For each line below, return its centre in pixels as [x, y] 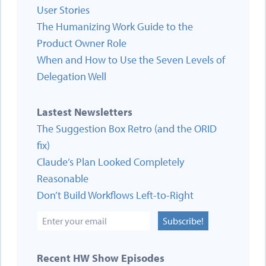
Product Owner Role [82, 43]
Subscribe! [183, 221]
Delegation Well [72, 76]
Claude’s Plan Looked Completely [110, 162]
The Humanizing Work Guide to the [115, 26]
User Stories [63, 10]
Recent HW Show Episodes [101, 258]
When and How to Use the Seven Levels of [131, 60]
